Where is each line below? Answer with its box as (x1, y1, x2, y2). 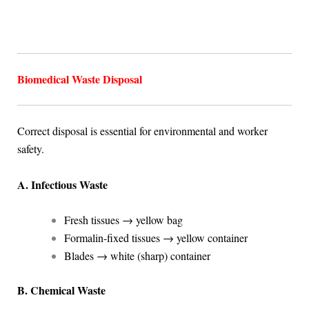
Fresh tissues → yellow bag (63, 212, 183, 228)
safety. (17, 141, 44, 157)
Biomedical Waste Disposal (17, 71, 142, 88)
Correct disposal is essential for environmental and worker (17, 123, 268, 139)
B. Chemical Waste (17, 282, 106, 299)
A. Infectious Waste (17, 176, 108, 192)
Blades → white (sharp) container (63, 248, 210, 263)
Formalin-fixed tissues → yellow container (63, 230, 248, 246)
